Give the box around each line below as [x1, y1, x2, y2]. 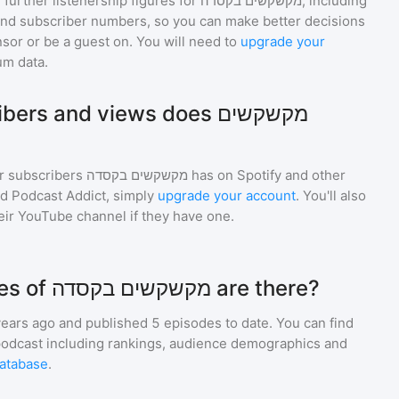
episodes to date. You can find [160, 314, 354, 331]
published [82, 314, 148, 331]
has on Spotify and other [188, 167, 346, 183]
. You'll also [296, 187, 366, 204]
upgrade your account [158, 187, 296, 204]
